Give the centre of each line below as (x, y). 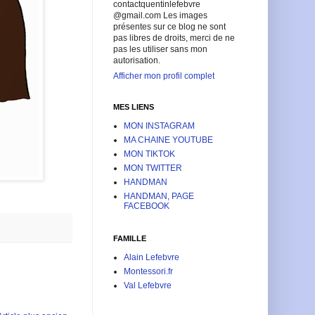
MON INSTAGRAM (159, 126)
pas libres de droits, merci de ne (174, 38)
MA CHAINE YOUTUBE (168, 140)
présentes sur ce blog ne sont (169, 26)
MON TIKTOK (149, 154)
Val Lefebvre (148, 285)
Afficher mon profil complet (164, 76)
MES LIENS (134, 107)
